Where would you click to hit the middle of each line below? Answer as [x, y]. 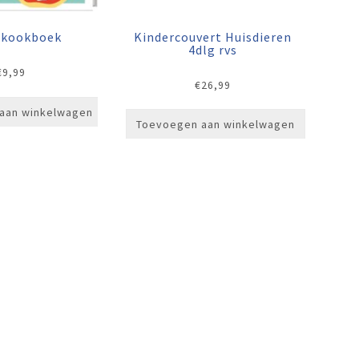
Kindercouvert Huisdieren [212, 36]
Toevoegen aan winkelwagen [215, 125]
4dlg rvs [212, 49]
